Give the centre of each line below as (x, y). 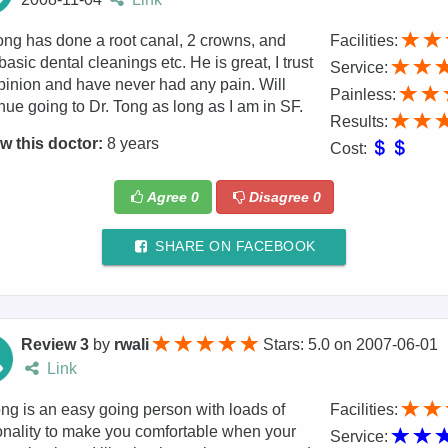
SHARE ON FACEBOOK (233, 246)
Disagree (280, 196)
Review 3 (55, 345)
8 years (130, 143)
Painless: (364, 95)
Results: (360, 122)
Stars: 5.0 (299, 345)
